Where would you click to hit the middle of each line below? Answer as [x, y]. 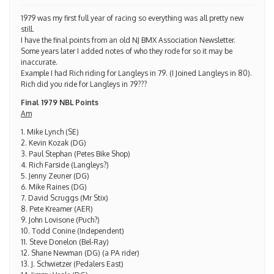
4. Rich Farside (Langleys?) [65, 165]
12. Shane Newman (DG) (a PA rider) [80, 253]
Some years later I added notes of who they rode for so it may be [127, 51]
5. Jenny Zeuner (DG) [55, 176]
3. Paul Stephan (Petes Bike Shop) [76, 154]
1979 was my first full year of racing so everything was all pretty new [132, 18]
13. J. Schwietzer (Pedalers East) [72, 264]
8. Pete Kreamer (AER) [57, 209]
